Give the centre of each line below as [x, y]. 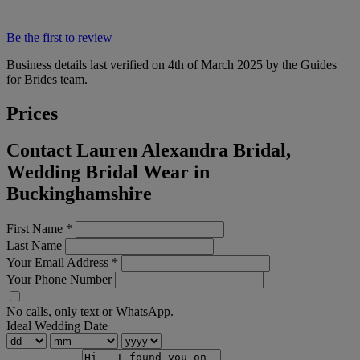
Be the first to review [59, 37]
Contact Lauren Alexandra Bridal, [149, 151]
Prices [32, 113]
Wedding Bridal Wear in [108, 172]
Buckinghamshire [79, 194]
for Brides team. [47, 79]
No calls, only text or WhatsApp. [90, 312]
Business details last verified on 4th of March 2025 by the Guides [172, 64]
